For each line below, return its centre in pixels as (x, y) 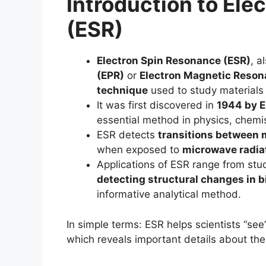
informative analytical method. (169, 194)
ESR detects (127, 135)
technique (122, 90)
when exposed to (140, 150)
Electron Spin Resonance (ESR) (174, 61)
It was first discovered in (157, 105)
